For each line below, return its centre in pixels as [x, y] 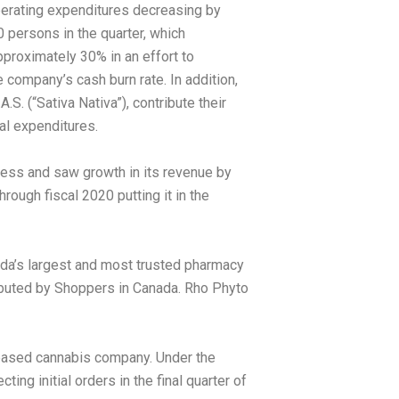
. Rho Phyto [213, 289]
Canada [155, 289]
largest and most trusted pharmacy [134, 265]
